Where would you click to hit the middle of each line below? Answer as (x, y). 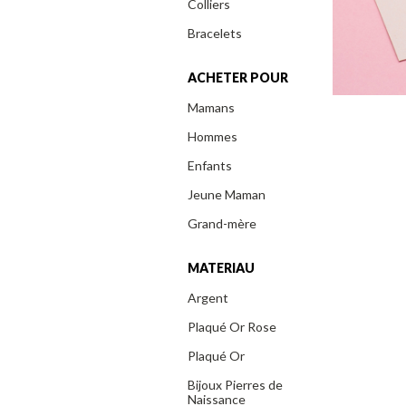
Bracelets (215, 34)
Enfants (210, 166)
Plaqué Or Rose (232, 327)
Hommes (213, 137)
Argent (208, 298)
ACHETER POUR (238, 78)
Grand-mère (222, 224)
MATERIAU (221, 268)
